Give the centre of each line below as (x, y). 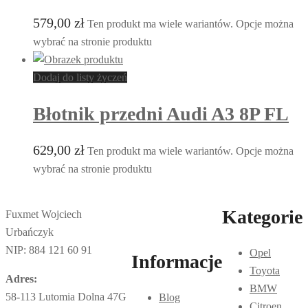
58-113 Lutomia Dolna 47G (66, 297)
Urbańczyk (30, 232)
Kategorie (262, 217)
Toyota (265, 270)
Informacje (177, 261)
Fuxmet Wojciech (44, 214)
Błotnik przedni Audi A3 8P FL (161, 114)
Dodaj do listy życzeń (80, 77)
